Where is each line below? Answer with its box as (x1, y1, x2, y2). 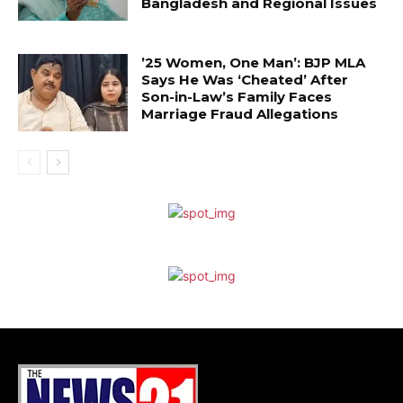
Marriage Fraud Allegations (141, 104, 339, 122)
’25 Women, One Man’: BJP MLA (141, 53, 366, 71)
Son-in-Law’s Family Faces (141, 87, 333, 105)
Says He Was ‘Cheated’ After (141, 70, 349, 88)
